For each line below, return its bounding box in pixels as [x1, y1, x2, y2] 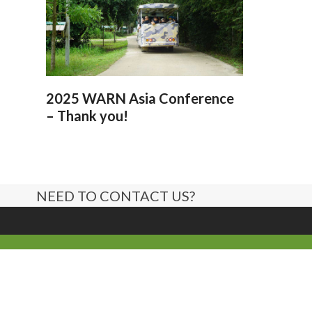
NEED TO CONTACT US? [36, 187, 195, 204]
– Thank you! [45, 107, 128, 124]
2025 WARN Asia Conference [45, 89, 234, 107]
